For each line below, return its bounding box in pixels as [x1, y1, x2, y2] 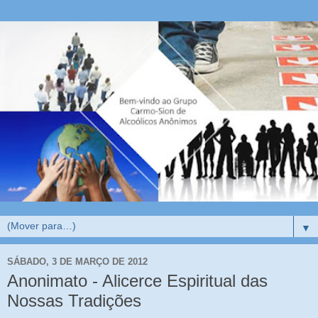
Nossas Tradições [7, 291, 141, 311]
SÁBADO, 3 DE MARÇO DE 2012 [7, 256, 148, 267]
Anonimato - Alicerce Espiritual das [7, 271, 268, 291]
